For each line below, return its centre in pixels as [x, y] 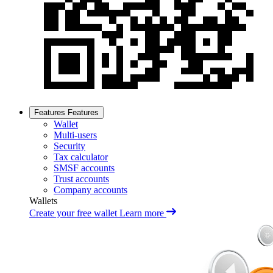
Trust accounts [81, 179]
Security [69, 146]
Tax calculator [81, 157]
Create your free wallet [73, 213]
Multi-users [75, 135]
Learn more [142, 213]
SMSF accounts [84, 168]
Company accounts [90, 190]
